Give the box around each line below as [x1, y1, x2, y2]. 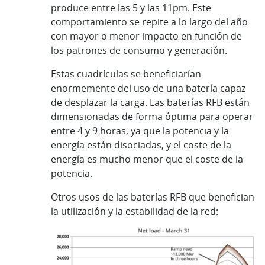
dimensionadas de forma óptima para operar [51, 110, 253, 124]
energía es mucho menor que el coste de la [51, 153, 243, 166]
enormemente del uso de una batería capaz [51, 82, 245, 95]
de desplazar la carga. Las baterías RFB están [51, 96, 250, 109]
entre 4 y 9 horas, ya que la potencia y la [51, 124, 229, 138]
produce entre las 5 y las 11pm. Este [51, 1, 211, 15]
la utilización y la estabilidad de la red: [51, 205, 218, 218]
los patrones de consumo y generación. [51, 44, 227, 57]
